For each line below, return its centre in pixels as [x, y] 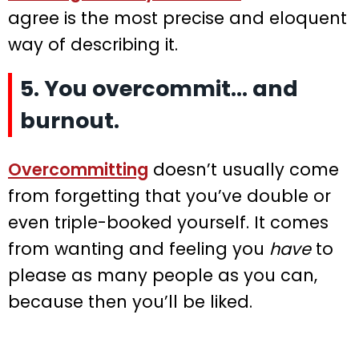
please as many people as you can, [163, 276]
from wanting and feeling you [139, 249]
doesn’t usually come [244, 170]
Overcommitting [78, 170]
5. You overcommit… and [159, 89]
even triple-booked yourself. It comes [168, 223]
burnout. [70, 121]
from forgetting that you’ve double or [169, 196]
